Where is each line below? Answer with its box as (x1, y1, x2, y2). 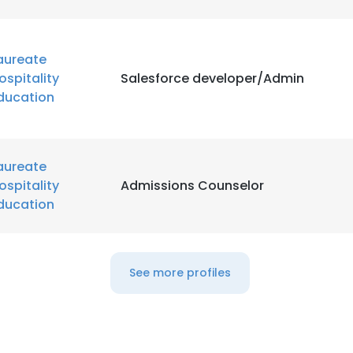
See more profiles (128, 265, 231, 281)
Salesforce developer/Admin (121, 69, 304, 87)
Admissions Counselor (121, 176, 264, 195)
